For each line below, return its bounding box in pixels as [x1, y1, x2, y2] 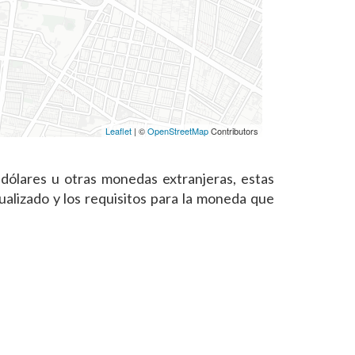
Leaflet [105, 124, 132, 138]
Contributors [208, 124, 258, 138]
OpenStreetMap [147, 124, 208, 138]
